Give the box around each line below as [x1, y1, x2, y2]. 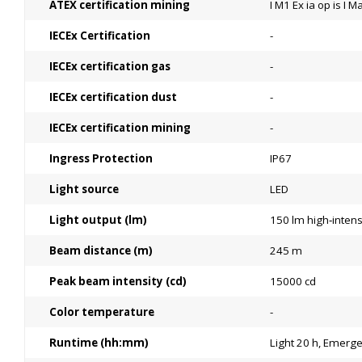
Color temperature [49, 305, 154, 319]
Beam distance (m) [49, 243, 153, 258]
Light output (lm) [49, 213, 147, 227]
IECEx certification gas [49, 59, 170, 74]
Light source [49, 182, 119, 196]
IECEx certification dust [49, 90, 177, 104]
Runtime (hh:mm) [49, 335, 149, 350]
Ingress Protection [49, 151, 153, 166]
